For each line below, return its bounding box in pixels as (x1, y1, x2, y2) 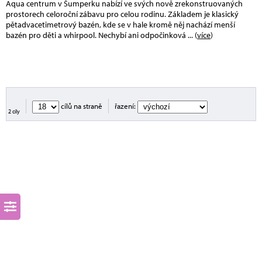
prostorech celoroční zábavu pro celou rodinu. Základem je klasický (6, 9, 239, 20)
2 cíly (8, 108, 20, 116)
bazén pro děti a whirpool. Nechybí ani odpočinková (6, 30, 188, 41)
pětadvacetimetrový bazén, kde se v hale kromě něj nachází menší (6, 19, 235, 30)
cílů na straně (59, 101, 102, 111)
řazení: (115, 101, 137, 111)
